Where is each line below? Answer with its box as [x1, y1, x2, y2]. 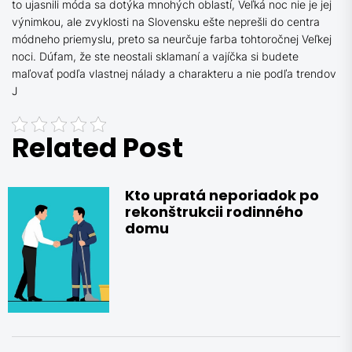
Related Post [12, 128, 183, 167]
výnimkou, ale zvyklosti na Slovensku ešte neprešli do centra [12, 14, 320, 28]
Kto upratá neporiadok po [125, 185, 320, 205]
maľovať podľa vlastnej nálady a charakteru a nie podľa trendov [12, 66, 336, 80]
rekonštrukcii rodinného [125, 201, 304, 222]
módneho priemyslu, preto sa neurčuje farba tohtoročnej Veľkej [12, 31, 332, 46]
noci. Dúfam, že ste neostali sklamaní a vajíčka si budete [12, 49, 299, 63]
